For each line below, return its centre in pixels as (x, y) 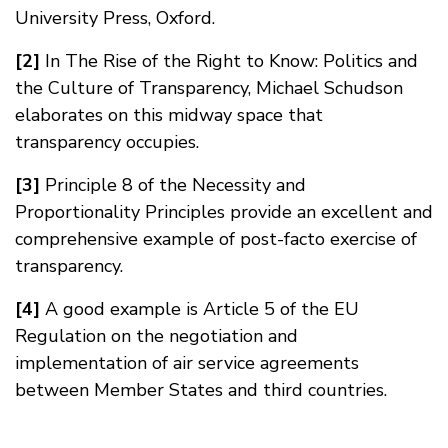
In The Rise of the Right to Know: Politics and (229, 60)
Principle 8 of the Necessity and (173, 184)
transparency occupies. (107, 141)
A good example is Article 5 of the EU (199, 308)
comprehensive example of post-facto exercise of (216, 238)
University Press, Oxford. (115, 17)
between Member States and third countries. (201, 389)
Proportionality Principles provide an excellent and (224, 211)
